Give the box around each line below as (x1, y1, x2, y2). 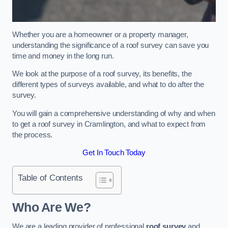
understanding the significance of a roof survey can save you (12, 41, 209, 49)
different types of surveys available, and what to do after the (12, 80, 204, 89)
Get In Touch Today (82, 149, 146, 157)
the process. (12, 130, 53, 139)
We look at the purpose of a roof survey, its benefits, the (12, 70, 192, 78)
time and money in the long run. (12, 51, 114, 60)
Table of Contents (18, 172, 83, 183)
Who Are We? (12, 201, 91, 215)
